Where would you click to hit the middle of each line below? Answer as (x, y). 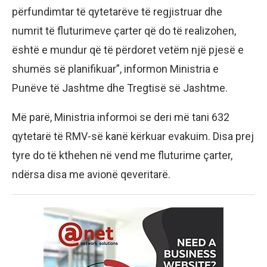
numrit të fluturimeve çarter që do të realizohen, (124, 31)
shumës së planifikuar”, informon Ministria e (115, 69)
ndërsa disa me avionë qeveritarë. (91, 174)
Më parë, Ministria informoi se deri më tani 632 (121, 117)
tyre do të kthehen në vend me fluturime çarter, (122, 155)
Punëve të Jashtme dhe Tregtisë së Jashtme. (120, 88)
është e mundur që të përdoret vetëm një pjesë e (128, 50)
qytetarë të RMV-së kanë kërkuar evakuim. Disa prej (133, 136)
